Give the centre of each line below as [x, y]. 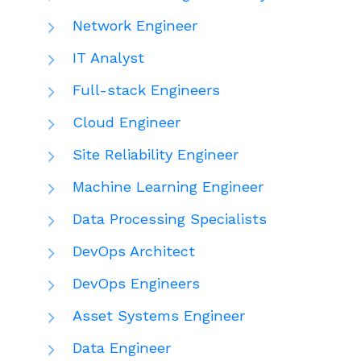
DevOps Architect [134, 251]
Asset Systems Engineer [159, 315]
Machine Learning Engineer [168, 186]
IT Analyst [108, 57]
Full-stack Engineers [146, 89]
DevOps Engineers [136, 283]
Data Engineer [122, 347]
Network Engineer [135, 25]
